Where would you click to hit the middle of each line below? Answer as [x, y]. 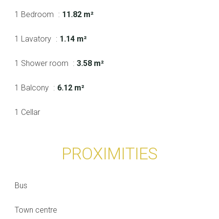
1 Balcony [33, 88]
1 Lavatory [34, 39]
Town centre [36, 210]
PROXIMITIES [109, 154]
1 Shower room [43, 64]
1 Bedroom [35, 15]
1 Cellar [27, 112]
